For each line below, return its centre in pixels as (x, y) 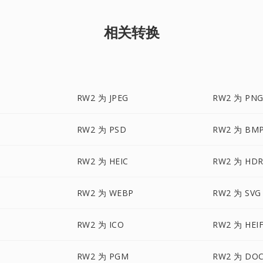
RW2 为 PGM (103, 256)
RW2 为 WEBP (105, 193)
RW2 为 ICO (100, 225)
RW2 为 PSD (102, 129)
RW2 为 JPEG (102, 98)
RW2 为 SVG (237, 193)
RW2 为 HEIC (102, 161)
